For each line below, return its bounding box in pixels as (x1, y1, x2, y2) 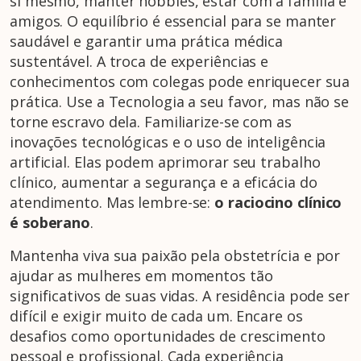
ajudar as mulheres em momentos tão (10, 265, 273, 285)
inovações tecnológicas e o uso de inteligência (10, 131, 326, 151)
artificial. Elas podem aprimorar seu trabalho (10, 151, 321, 172)
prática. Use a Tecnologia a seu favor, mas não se (10, 91, 350, 111)
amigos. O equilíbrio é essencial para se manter (10, 10, 337, 31)
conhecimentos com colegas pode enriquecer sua (10, 71, 350, 91)
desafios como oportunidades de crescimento (10, 326, 326, 346)
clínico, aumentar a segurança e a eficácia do (10, 172, 317, 192)
